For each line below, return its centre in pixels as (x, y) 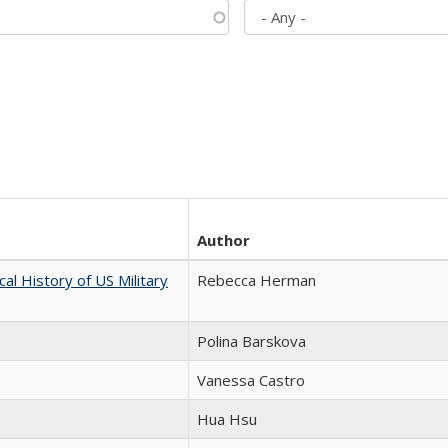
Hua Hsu (227, 419)
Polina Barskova (251, 341)
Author (223, 240)
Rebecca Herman (256, 280)
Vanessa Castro (251, 380)
